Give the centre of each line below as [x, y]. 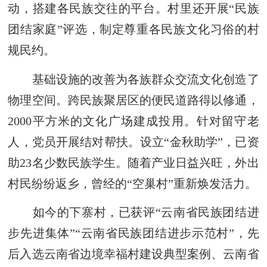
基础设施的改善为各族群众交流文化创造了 [133, 79]
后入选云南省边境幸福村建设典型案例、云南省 [133, 254]
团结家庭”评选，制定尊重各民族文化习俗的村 [133, 30]
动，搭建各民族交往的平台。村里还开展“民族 [133, 9]
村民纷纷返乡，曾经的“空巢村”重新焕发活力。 [133, 183]
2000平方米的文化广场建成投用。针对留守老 [133, 121]
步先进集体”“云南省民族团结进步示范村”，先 [133, 233]
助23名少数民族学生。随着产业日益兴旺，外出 [133, 162]
